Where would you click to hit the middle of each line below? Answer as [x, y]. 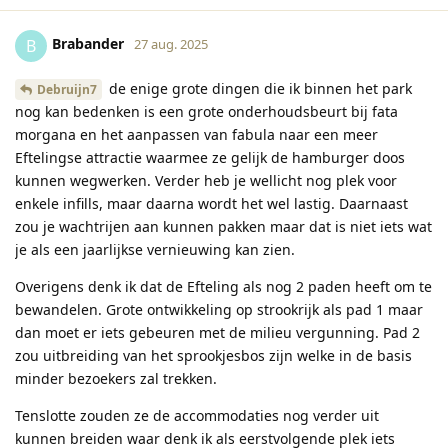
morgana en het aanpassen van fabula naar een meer [196, 134]
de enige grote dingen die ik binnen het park [258, 88]
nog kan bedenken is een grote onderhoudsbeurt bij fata [206, 111]
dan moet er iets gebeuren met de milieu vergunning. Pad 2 [217, 332]
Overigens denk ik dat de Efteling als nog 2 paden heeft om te [223, 286]
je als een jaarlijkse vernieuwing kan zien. [155, 249]
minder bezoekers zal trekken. [116, 378]
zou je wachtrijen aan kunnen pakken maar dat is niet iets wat [223, 226]
